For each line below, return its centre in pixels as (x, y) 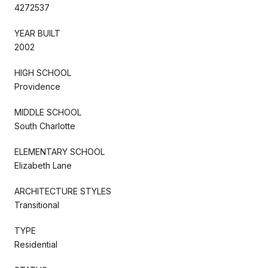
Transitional (37, 205)
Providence (37, 86)
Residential (36, 244)
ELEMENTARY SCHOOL (60, 151)
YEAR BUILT (37, 33)
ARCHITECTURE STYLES (63, 191)
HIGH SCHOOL (43, 72)
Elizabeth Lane (43, 165)
